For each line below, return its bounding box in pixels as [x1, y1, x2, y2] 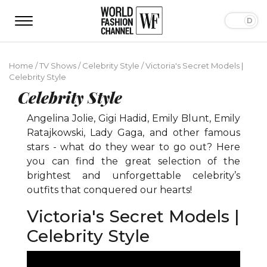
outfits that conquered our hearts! [27, 184, 192, 195]
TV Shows [39, 60, 76, 70]
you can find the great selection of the [27, 155, 240, 167]
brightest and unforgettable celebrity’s [27, 169, 240, 181]
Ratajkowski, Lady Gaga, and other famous [27, 126, 240, 138]
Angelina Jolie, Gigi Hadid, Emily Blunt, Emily [27, 112, 240, 124]
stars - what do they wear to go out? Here [27, 141, 240, 153]
